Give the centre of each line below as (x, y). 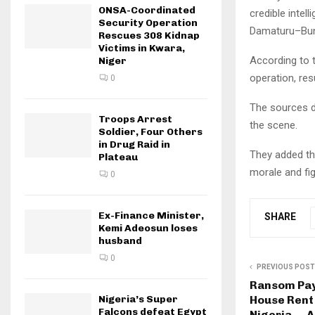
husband (120, 241)
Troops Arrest (135, 119)
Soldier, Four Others (150, 132)
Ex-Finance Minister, (151, 216)
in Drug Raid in (134, 144)
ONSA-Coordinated (147, 10)
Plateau (118, 157)
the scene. (274, 125)
